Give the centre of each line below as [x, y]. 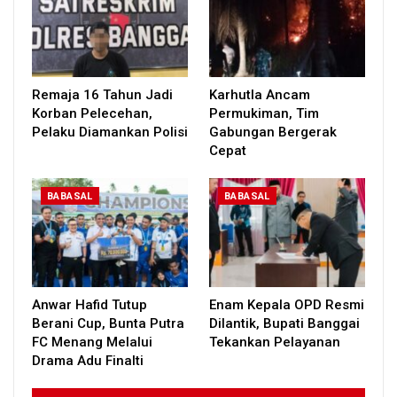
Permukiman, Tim [264, 114]
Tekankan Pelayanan [275, 343]
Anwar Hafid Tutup [90, 305]
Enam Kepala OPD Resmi [287, 305]
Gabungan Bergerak [273, 132]
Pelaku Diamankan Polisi [110, 132]
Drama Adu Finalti [90, 361]
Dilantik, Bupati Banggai [284, 324]
